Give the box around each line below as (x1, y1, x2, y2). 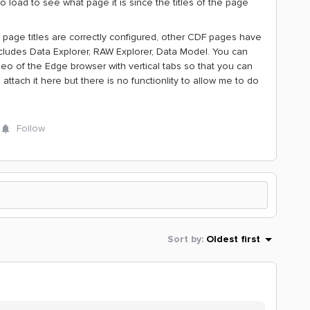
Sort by (167, 234, 201, 244)
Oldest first (206, 234, 260, 244)
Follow (17, 122, 45, 134)
